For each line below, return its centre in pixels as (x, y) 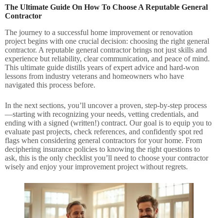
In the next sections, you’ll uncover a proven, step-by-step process (106, 105)
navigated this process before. (50, 85)
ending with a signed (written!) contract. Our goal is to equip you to (108, 123)
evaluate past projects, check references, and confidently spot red (104, 131)
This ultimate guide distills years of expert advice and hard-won (102, 67)
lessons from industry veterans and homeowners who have (94, 76)
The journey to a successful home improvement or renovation (99, 32)
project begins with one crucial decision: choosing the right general (107, 41)
